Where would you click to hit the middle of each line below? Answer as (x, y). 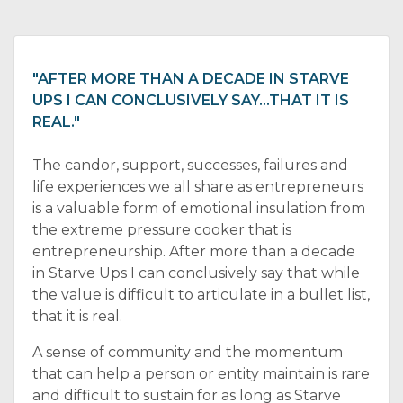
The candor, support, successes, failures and (190, 165)
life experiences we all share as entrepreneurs (198, 187)
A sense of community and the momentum (188, 352)
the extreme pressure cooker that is (162, 230)
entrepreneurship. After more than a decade (194, 251)
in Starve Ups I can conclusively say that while (196, 273)
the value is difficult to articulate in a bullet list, (201, 295)
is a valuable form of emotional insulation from (199, 208)
